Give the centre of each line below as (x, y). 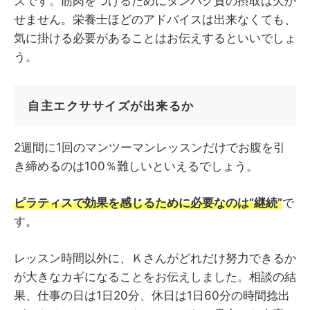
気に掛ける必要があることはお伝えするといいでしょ (155, 38)
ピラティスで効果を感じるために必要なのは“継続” (148, 203)
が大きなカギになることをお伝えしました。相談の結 (155, 277)
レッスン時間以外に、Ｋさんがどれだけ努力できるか (155, 258)
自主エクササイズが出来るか (111, 106)
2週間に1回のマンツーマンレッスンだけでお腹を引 (149, 148)
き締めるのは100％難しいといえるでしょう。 (136, 166)
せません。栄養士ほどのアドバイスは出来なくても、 (155, 20)
